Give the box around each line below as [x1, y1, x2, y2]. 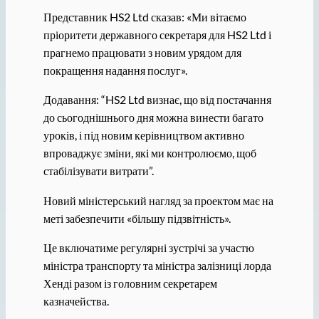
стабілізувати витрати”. [43, 164, 154, 178]
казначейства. [43, 293, 109, 308]
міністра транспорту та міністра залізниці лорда [43, 258, 271, 272]
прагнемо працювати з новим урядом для [43, 46, 241, 60]
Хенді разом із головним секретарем [43, 276, 217, 290]
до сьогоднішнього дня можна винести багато [43, 110, 263, 125]
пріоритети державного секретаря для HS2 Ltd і [43, 28, 271, 42]
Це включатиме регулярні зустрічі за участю [43, 240, 254, 254]
